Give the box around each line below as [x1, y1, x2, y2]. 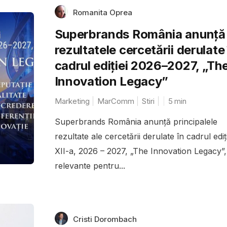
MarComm [97, 96, 134, 106]
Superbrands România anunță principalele [54, 116, 217, 127]
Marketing [54, 96, 90, 106]
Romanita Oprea [72, 7, 132, 17]
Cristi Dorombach [72, 214, 137, 224]
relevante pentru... [54, 160, 125, 171]
